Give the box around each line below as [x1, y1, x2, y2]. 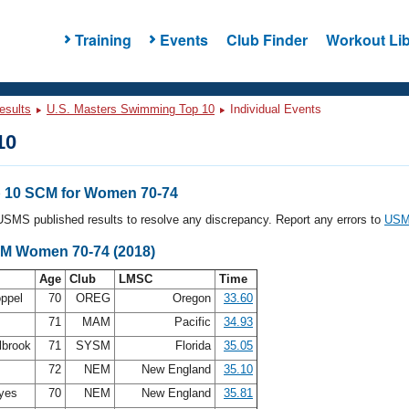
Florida [172, 339, 215, 352]
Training [74, 28, 131, 50]
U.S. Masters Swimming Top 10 [47, 102, 215, 116]
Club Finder [225, 28, 308, 50]
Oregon [169, 291, 215, 305]
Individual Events [226, 102, 321, 116]
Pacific [171, 315, 215, 329]
